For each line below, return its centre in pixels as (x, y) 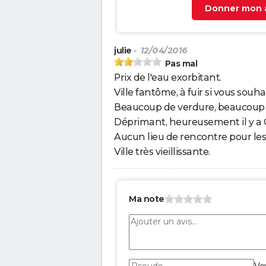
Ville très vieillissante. (162, 152)
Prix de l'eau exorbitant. (168, 78)
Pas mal (181, 64)
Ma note (147, 199)
